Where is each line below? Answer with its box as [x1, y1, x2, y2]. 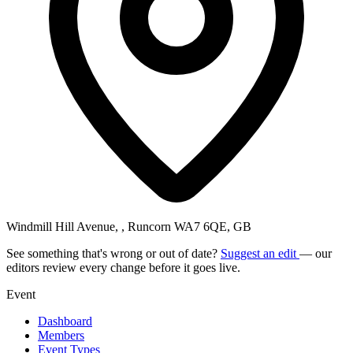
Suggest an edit [221, 246, 299, 260]
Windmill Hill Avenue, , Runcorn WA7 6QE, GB [6, 219, 251, 233]
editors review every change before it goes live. [6, 260, 240, 274]
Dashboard [38, 314, 92, 328]
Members [38, 328, 84, 342]
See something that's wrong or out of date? [6, 246, 221, 260]
